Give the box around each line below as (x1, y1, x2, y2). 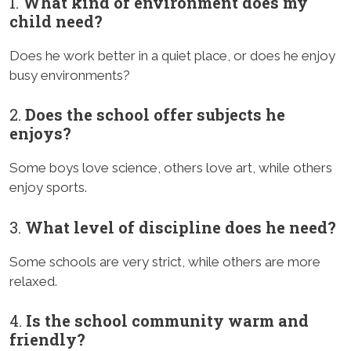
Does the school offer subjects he (25, 104, 285, 125)
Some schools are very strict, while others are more (9, 253, 320, 270)
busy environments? (9, 67, 130, 83)
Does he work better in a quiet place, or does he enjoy (9, 47, 335, 63)
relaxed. (9, 273, 57, 289)
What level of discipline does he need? (25, 216, 336, 237)
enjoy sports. (9, 179, 87, 196)
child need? (9, 10, 103, 31)
